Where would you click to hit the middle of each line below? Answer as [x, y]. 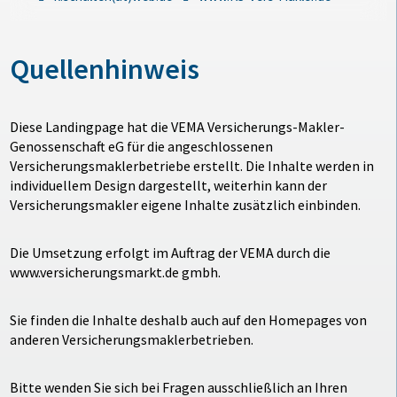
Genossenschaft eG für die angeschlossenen [142, 146]
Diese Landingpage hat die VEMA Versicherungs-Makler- [178, 126]
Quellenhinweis [105, 69]
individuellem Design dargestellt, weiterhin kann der [169, 185]
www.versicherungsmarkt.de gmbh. [116, 272]
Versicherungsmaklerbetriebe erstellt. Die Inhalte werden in [192, 165]
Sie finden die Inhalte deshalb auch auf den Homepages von [189, 319]
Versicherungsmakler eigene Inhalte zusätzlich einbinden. [186, 204]
